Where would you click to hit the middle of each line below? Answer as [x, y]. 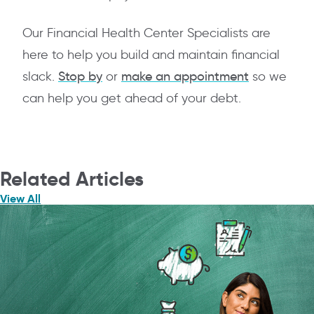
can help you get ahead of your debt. [132, 98]
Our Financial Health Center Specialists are [146, 33]
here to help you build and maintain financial [151, 55]
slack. [40, 77]
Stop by [80, 77]
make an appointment [185, 77]
